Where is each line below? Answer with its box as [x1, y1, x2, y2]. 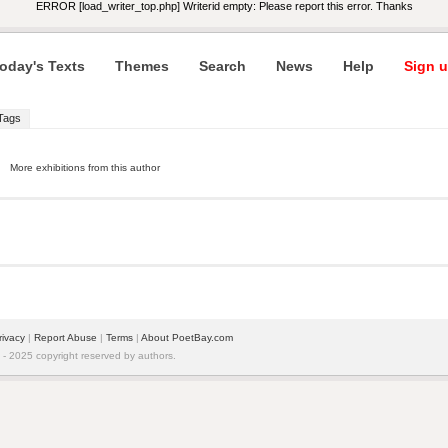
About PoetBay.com [141, 332, 233, 343]
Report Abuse [34, 332, 97, 343]
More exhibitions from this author [10, 162, 160, 173]
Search [199, 58, 246, 74]
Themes [115, 58, 169, 74]
